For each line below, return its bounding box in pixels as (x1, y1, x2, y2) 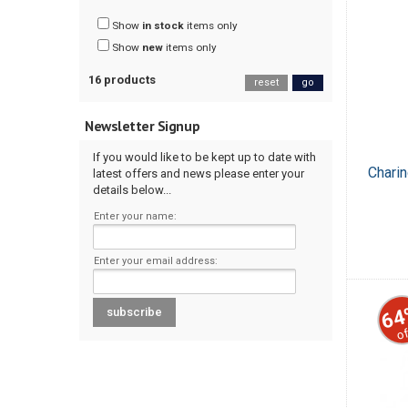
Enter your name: (94, 209, 177, 222)
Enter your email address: (94, 254, 218, 267)
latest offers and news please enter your (93, 167, 304, 181)
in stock (142, 19, 184, 33)
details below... (93, 183, 171, 198)
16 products (88, 73, 156, 87)
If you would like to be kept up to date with (93, 150, 316, 165)
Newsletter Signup (85, 117, 200, 136)
